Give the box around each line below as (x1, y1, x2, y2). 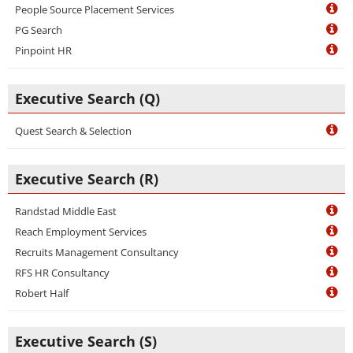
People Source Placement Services (15, 2, 174, 17)
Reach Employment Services (15, 225, 147, 239)
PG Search (15, 23, 62, 37)
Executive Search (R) (15, 169, 158, 188)
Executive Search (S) (15, 332, 157, 351)
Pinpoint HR (15, 43, 72, 58)
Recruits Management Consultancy (15, 245, 179, 259)
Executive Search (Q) (15, 89, 160, 108)
